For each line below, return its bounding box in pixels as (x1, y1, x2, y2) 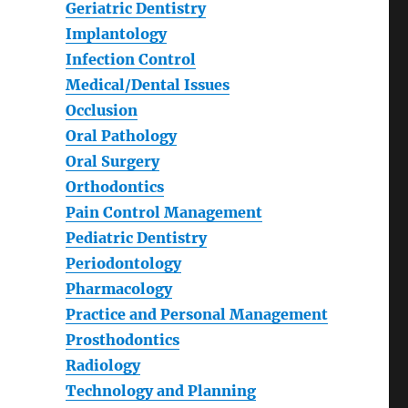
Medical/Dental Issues (65, 76, 229, 95)
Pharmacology (65, 280, 172, 299)
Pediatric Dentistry (65, 229, 207, 248)
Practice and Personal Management (65, 305, 328, 324)
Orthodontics (65, 178, 164, 197)
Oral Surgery (65, 152, 159, 171)
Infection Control (65, 50, 196, 69)
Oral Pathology (65, 127, 177, 146)
